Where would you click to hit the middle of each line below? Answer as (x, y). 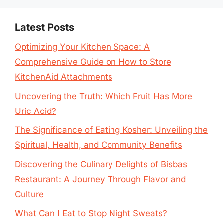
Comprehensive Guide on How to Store (93, 62)
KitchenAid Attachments (64, 77)
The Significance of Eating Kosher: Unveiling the (111, 130)
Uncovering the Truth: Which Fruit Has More (104, 96)
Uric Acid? (36, 111)
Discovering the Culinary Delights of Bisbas (101, 164)
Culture (29, 194)
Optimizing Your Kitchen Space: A (82, 47)
